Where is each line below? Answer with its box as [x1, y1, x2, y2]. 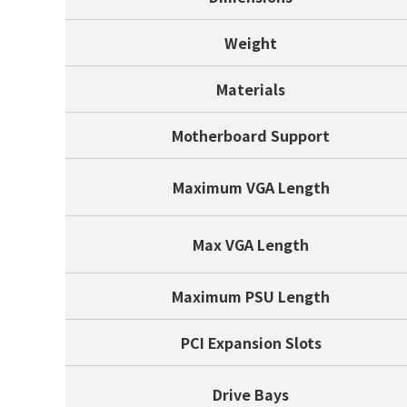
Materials [216, 78, 285, 100]
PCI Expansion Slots [180, 332, 322, 353]
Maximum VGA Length [172, 176, 330, 198]
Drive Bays [213, 383, 289, 405]
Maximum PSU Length [172, 285, 330, 307]
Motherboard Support [172, 124, 330, 146]
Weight [224, 32, 277, 54]
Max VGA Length [193, 233, 309, 255]
